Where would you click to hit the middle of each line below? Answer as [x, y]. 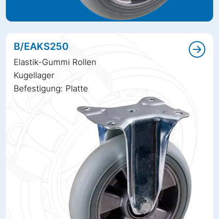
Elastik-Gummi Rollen [55, 62]
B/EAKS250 [41, 47]
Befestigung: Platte [51, 89]
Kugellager [34, 76]
